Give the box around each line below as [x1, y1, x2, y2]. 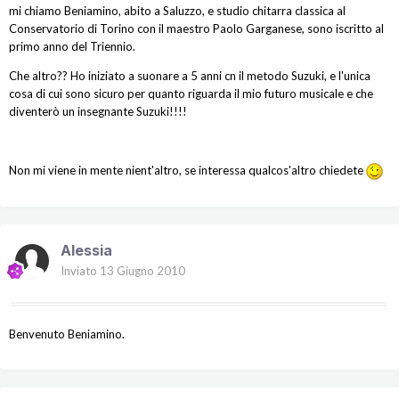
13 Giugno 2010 [100, 264, 185, 279]
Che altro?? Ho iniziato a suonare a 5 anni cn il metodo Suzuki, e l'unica [9, 69, 370, 84]
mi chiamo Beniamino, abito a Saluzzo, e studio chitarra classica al [9, 4, 346, 19]
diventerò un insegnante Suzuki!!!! [9, 104, 187, 119]
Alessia [61, 241, 112, 260]
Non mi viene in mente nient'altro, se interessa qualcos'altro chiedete [9, 163, 366, 178]
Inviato [61, 264, 100, 279]
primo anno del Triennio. [9, 39, 135, 54]
